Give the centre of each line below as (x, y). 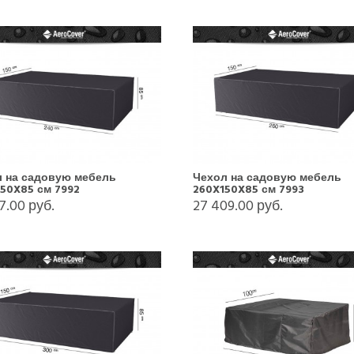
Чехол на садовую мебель (267, 177)
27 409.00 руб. (237, 205)
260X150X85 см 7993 (248, 189)
